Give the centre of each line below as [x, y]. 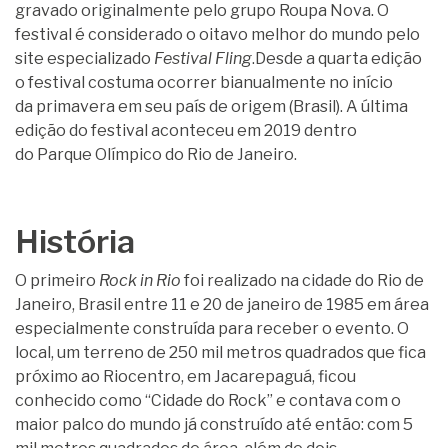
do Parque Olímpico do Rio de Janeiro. [156, 154]
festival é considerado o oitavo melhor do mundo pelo [217, 34]
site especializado [84, 58]
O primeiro [57, 280]
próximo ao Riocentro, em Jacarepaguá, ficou [185, 376]
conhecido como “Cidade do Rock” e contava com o [208, 400]
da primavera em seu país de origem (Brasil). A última [211, 106]
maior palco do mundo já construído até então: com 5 [214, 424]
